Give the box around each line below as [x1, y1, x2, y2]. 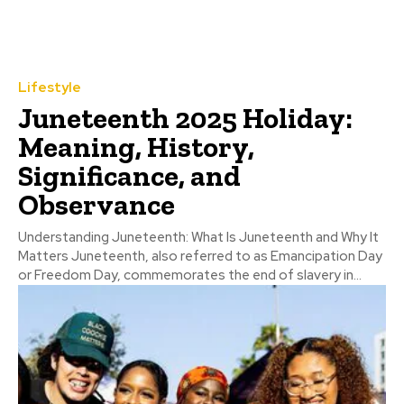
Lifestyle [18, 78, 81, 97]
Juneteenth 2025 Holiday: [18, 101, 353, 136]
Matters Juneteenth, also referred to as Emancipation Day [18, 247, 382, 266]
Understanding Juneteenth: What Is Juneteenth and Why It [18, 228, 379, 247]
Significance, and [18, 159, 241, 194]
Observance [18, 188, 175, 223]
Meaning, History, [18, 130, 254, 165]
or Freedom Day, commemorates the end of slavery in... [18, 266, 362, 285]
